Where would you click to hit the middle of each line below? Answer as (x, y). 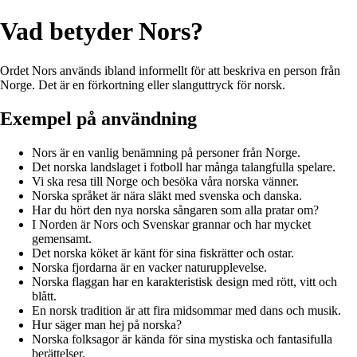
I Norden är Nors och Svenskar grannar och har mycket (171, 224)
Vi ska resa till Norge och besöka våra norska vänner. (165, 181)
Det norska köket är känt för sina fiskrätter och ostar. (163, 253)
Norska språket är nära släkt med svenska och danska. (167, 195)
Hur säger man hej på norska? (107, 324)
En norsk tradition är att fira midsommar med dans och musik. (186, 310)
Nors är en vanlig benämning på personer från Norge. (166, 152)
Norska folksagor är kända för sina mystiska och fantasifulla (182, 339)
